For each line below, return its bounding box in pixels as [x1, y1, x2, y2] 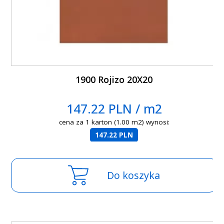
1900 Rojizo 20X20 [75, 73, 153, 86]
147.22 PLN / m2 [66, 100, 162, 117]
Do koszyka [107, 168, 160, 182]
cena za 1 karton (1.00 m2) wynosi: [58, 117, 169, 127]
